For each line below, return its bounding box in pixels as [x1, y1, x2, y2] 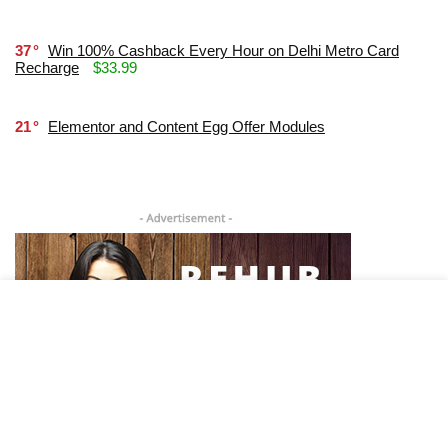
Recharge [15, 59, 79, 77]
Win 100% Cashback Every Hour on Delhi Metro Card [48, 42, 399, 60]
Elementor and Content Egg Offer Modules [48, 118, 325, 136]
